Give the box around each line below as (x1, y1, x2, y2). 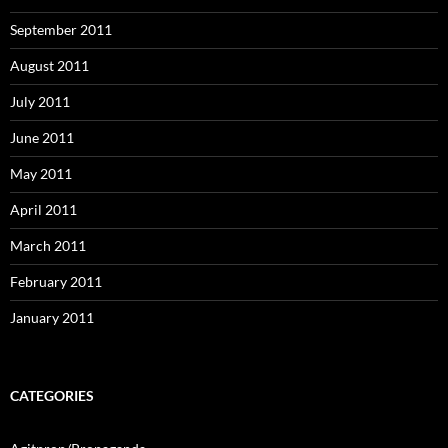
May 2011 (10, 164, 72, 182)
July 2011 (10, 92, 70, 110)
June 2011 (10, 128, 74, 146)
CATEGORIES (10, 386, 94, 404)
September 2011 (10, 20, 112, 38)
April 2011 (10, 200, 77, 218)
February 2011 (10, 272, 102, 290)
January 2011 (10, 308, 94, 326)
